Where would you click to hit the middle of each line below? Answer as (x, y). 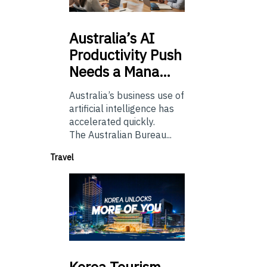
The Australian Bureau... (120, 135)
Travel (62, 158)
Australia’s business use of (127, 96)
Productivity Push (125, 55)
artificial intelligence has (122, 109)
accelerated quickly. (112, 122)
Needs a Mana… (120, 72)
